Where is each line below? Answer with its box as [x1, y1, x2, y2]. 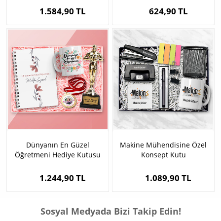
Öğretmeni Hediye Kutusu [15, 150, 101, 160]
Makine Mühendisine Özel [120, 140, 207, 150]
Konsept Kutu [141, 150, 186, 160]
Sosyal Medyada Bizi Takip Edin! [40, 205, 181, 218]
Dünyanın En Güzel [26, 140, 89, 150]
